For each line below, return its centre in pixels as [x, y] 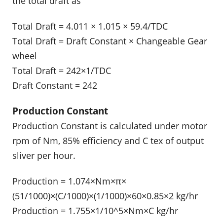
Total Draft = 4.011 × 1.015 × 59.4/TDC [90, 26]
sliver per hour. [44, 156]
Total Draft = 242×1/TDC [62, 70]
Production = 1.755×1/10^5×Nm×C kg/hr [95, 210]
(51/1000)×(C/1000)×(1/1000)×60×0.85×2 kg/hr [105, 196]
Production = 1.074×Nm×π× [69, 181]
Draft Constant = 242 [55, 85]
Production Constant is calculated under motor [110, 126]
